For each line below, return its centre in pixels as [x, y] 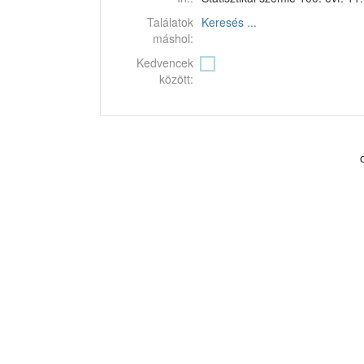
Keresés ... [229, 22]
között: [176, 79]
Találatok [170, 22]
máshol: [173, 38]
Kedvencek [165, 63]
